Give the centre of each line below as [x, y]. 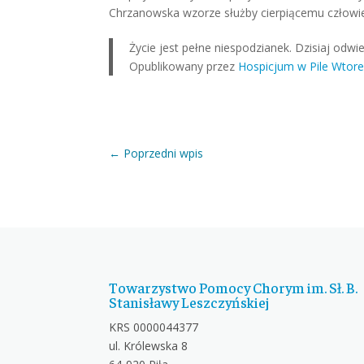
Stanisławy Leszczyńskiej [189, 301]
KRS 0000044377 [154, 327]
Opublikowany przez [184, 66]
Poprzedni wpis [164, 153]
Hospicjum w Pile [284, 66]
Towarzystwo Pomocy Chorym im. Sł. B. [234, 287]
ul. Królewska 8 [149, 345]
